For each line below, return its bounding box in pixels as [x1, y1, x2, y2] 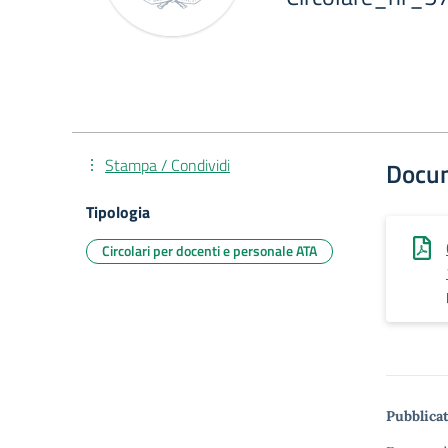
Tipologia [86, 200, 150, 224]
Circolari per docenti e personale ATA [102, 240, 317, 261]
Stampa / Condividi [105, 153, 230, 177]
